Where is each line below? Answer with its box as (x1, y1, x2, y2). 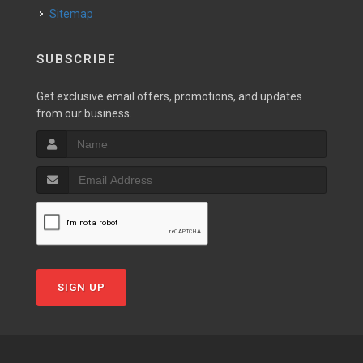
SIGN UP (58, 281, 105, 293)
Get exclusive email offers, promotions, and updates (36, 90, 302, 103)
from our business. (36, 107, 132, 120)
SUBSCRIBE (36, 52, 117, 66)
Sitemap (49, 7, 93, 20)
